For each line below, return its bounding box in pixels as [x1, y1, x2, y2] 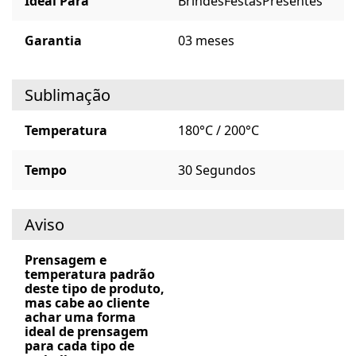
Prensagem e [25, 251, 106, 269]
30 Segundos [178, 161, 256, 180]
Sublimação [25, 84, 110, 106]
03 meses [178, 32, 234, 50]
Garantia [25, 32, 82, 50]
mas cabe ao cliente [25, 294, 149, 312]
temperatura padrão [25, 265, 155, 284]
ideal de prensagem [25, 323, 149, 341]
